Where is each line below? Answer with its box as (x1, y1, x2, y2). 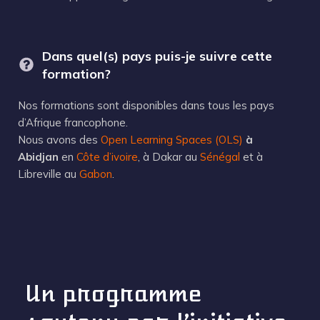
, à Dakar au (138, 150, 200, 164)
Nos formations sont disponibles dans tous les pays (18, 99, 274, 113)
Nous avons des (18, 133, 101, 147)
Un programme (25, 278, 202, 309)
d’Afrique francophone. (18, 116, 128, 130)
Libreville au (18, 167, 79, 181)
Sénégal (200, 150, 240, 164)
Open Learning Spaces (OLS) (101, 133, 243, 147)
